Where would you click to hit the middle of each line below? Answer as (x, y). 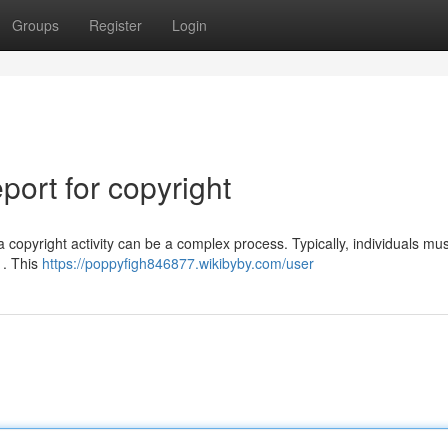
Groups (35, 25)
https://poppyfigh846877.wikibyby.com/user (178, 263)
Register (115, 25)
